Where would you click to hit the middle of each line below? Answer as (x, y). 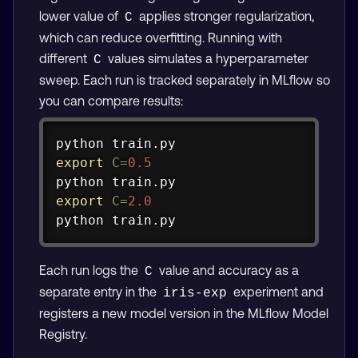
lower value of (80, 16)
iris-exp (195, 293)
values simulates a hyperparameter (207, 58)
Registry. (63, 334)
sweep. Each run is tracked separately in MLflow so (185, 80)
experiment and (277, 291)
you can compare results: (111, 100)
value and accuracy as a (227, 270)
